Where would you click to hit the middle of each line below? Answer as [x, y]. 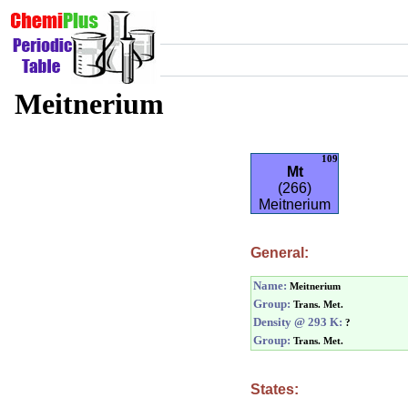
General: [280, 253]
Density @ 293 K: [298, 322]
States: [275, 389]
